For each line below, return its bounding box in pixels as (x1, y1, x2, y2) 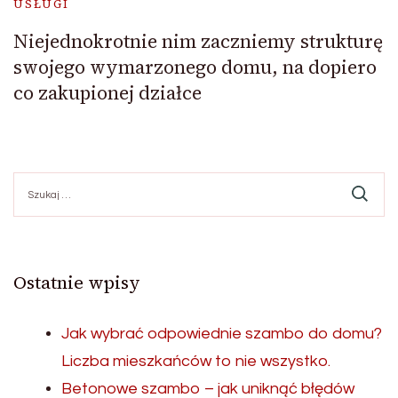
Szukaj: (12, 173, 55, 187)
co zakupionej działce (13, 80, 202, 107)
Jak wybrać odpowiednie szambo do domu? (61, 325, 382, 343)
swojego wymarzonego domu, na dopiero (13, 54, 377, 81)
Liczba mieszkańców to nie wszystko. (61, 353, 330, 370)
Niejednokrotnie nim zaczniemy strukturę (13, 28, 383, 55)
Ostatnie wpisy (13, 270, 140, 296)
